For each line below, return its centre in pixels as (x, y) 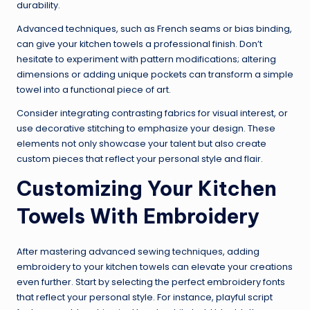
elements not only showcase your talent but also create (142, 144)
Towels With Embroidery (138, 217)
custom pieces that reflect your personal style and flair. (140, 159)
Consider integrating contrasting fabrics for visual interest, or (152, 113)
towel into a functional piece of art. (94, 90)
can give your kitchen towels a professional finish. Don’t (139, 44)
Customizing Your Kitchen (147, 189)
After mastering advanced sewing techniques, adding (138, 252)
